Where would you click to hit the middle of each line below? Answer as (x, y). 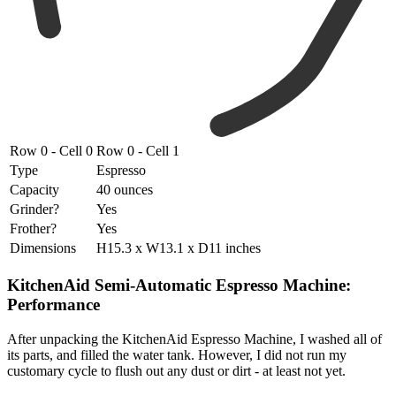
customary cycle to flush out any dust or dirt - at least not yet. (176, 370)
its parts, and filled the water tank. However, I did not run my (177, 354)
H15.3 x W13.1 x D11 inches (179, 248)
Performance (53, 304)
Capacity (34, 190)
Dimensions (43, 248)
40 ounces (125, 190)
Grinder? (34, 209)
